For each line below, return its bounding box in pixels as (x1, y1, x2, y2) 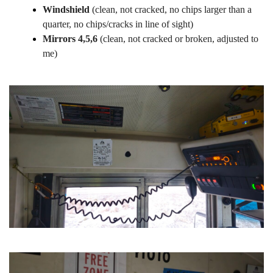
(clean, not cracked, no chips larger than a (92, 4, 252, 15)
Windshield (43, 4, 92, 15)
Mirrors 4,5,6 (43, 33, 97, 44)
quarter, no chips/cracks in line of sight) (43, 18, 193, 29)
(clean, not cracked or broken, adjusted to (97, 33, 258, 44)
